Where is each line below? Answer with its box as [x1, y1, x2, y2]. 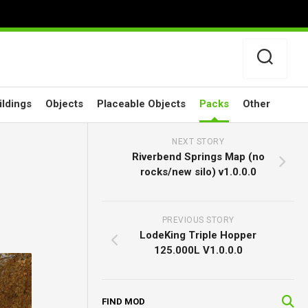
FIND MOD [102, 296, 146, 307]
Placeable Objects [97, 98, 186, 110]
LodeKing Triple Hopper [140, 229, 257, 241]
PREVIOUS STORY [162, 215, 234, 225]
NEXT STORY [172, 137, 225, 146]
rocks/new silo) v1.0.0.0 [140, 166, 256, 178]
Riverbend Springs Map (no [131, 151, 265, 163]
